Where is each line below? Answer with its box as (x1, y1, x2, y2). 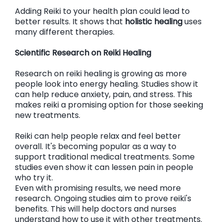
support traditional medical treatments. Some (15, 151, 195, 163)
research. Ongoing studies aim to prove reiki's (15, 193, 191, 204)
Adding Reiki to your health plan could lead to (15, 5, 190, 17)
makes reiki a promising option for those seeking (15, 99, 203, 111)
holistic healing (125, 16, 182, 27)
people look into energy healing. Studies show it (15, 78, 198, 90)
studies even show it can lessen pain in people (15, 162, 193, 173)
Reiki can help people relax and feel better (15, 130, 181, 142)
